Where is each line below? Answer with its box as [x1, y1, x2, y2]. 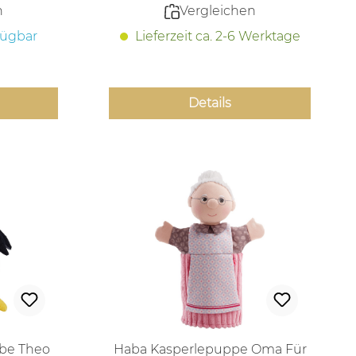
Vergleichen [179, 3, 256, 19]
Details [188, 95, 232, 111]
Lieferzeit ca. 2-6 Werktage [131, 29, 300, 44]
